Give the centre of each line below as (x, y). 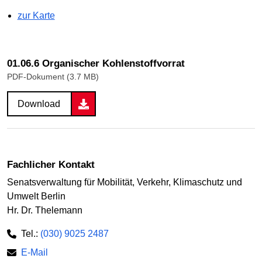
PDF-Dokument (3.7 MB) (53, 77)
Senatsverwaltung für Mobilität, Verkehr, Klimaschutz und (125, 182)
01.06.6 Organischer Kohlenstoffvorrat (96, 63)
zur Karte (36, 15)
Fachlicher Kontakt (51, 165)
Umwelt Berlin (36, 196)
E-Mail (35, 252)
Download (39, 104)
